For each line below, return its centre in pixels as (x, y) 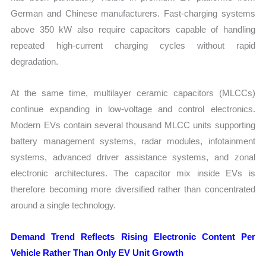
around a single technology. (64, 205)
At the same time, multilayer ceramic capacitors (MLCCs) (133, 93)
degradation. (35, 61)
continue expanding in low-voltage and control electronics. (133, 109)
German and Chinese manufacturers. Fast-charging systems (133, 13)
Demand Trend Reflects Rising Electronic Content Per (133, 237)
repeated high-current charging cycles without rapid (133, 45)
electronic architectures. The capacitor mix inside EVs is (133, 173)
